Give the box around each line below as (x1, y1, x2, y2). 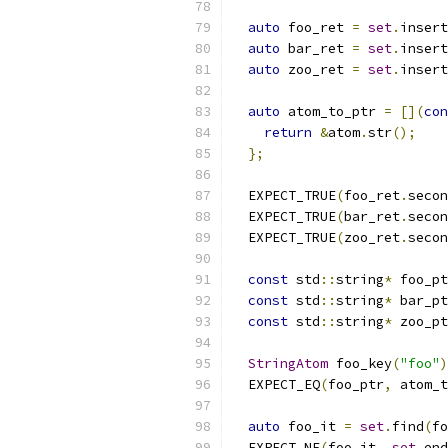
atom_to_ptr (280, 103, 384, 120)
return (264, 124, 312, 141)
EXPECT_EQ (232, 376, 320, 393)
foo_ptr (328, 376, 384, 393)
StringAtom (248, 355, 328, 372)
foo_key (328, 355, 392, 372)
